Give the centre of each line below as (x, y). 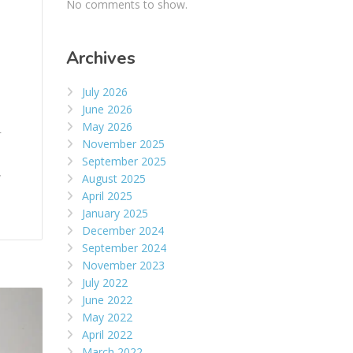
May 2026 (107, 127)
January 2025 (115, 214)
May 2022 (107, 318)
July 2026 (104, 92)
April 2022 (107, 335)
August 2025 (113, 179)
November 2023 (123, 266)
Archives (100, 59)
